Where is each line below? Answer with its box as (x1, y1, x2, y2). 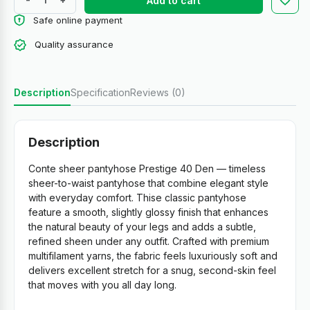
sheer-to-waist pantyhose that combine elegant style (28, 176, 268, 189)
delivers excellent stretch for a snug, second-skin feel (28, 264, 276, 276)
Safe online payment (33, 15, 122, 26)
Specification (71, 86, 130, 98)
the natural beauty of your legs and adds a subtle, (28, 220, 256, 232)
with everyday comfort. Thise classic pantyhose (28, 191, 246, 203)
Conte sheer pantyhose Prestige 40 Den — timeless (28, 162, 266, 174)
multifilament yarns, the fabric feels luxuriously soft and (28, 249, 277, 262)
